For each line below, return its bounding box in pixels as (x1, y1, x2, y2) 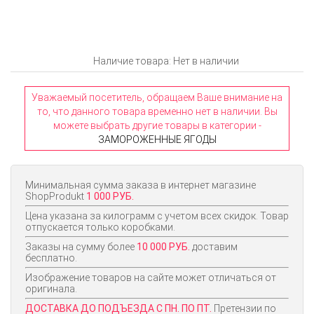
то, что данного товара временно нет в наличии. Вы (36, 105, 278, 117)
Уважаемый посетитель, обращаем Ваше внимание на (32, 91, 282, 103)
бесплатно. (25, 252, 77, 264)
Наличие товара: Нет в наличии (93, 55, 239, 67)
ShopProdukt (25, 190, 86, 202)
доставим (190, 240, 238, 252)
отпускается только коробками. (25, 221, 175, 233)
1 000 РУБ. (86, 190, 134, 202)
